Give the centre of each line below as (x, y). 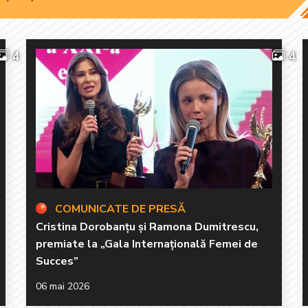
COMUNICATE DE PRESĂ (120, 209)
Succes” (57, 261)
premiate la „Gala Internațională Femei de (147, 244)
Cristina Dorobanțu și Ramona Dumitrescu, (147, 227)
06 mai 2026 (63, 286)
